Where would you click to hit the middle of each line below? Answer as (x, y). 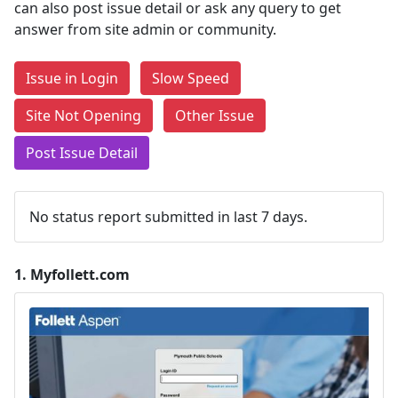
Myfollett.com (80, 275)
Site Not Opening (84, 115)
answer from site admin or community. (145, 29)
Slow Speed (191, 78)
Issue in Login (72, 78)
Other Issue (215, 115)
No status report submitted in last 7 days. (168, 217)
